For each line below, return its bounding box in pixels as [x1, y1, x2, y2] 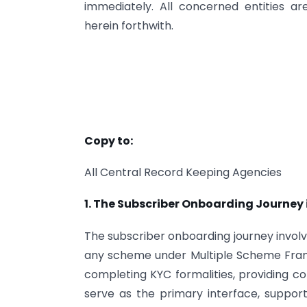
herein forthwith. [84, 18, 173, 34]
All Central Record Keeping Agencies [84, 164, 282, 181]
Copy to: [84, 132, 133, 149]
